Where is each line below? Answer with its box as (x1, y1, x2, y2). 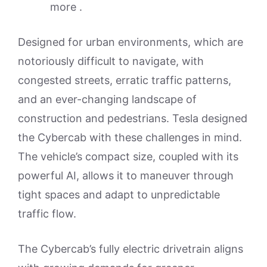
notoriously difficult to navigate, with (18, 54, 204, 67)
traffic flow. (18, 207, 76, 220)
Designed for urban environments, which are (18, 35, 243, 48)
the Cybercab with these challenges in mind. (18, 131, 242, 144)
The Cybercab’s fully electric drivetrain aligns (18, 242, 243, 255)
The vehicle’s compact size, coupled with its (18, 150, 238, 163)
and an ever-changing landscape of (18, 92, 197, 105)
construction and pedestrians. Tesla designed (18, 111, 247, 125)
